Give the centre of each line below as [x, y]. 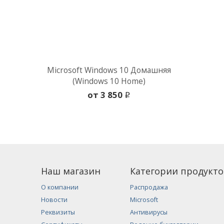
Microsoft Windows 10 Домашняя [109, 70]
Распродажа [149, 187]
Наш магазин [71, 171]
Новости [54, 200]
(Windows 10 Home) [109, 81]
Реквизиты [58, 212]
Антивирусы [149, 212]
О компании [60, 187]
